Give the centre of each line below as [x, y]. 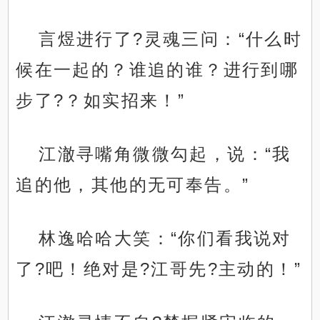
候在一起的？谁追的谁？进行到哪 [157, 70]
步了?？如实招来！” [101, 101]
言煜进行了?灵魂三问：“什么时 [171, 39]
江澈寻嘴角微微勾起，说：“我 [165, 154]
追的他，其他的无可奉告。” [133, 185]
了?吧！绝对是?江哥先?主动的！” [159, 269]
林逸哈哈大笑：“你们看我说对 [165, 239]
